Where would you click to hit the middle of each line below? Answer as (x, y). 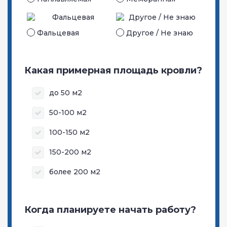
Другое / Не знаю (160, 33)
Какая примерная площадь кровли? (113, 70)
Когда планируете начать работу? (110, 210)
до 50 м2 (66, 93)
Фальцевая (58, 33)
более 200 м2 (75, 172)
